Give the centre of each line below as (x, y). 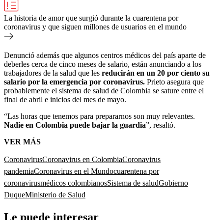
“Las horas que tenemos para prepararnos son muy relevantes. (99, 116)
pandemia (19, 171)
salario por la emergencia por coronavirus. (74, 82)
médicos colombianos (74, 183)
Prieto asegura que (174, 82)
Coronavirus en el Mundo (74, 171)
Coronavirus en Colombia (82, 159)
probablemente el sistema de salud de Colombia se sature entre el (104, 90)
